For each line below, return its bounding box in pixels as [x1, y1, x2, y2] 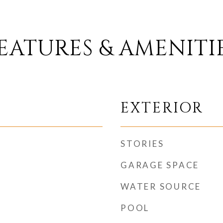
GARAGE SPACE [120, 160, 199, 170]
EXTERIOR [120, 99, 204, 118]
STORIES [120, 138, 164, 149]
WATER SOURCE [120, 181, 201, 192]
